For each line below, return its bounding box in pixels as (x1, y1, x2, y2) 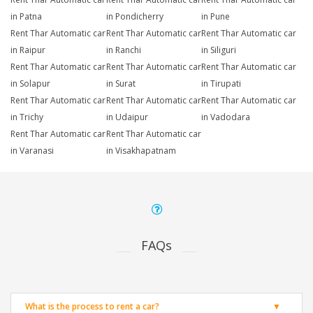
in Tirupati (201, 78, 242, 90)
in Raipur (10, 44, 45, 57)
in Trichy (10, 111, 43, 124)
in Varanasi (10, 145, 54, 157)
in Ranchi (105, 44, 141, 57)
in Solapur (10, 78, 50, 90)
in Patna (10, 10, 42, 23)
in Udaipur (105, 111, 148, 124)
